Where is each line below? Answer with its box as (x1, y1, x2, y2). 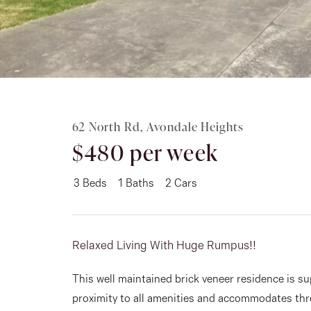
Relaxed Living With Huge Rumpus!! (72, 240, 256, 253)
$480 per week (72, 137, 219, 169)
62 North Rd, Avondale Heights (72, 118, 244, 135)
